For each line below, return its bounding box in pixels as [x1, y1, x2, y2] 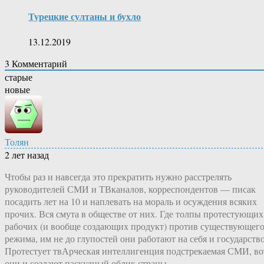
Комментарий [9, 57, 67, 70]
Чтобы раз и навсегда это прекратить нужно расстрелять [5, 170, 232, 183]
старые [5, 71, 32, 84]
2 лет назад [5, 148, 49, 161]
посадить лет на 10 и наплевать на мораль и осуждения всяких [5, 195, 257, 208]
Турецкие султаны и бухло [28, 9, 141, 24]
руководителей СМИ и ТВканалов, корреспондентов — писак [5, 183, 256, 196]
